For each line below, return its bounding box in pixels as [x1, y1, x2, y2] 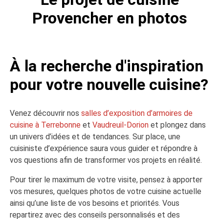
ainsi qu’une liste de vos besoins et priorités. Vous [10, 198, 179, 208]
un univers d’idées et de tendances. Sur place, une [10, 132, 180, 141]
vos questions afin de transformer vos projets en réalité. [10, 155, 202, 165]
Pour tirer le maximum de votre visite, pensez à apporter [10, 175, 202, 184]
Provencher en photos [32, 9, 187, 27]
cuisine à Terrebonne [10, 120, 81, 130]
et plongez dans [149, 120, 206, 130]
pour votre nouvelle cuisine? [10, 75, 208, 94]
